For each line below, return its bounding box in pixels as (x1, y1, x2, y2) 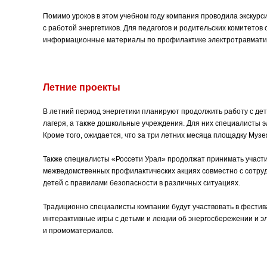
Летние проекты (43, 82, 120, 93)
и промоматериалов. (43, 226, 113, 235)
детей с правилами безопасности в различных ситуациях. (43, 179, 240, 188)
